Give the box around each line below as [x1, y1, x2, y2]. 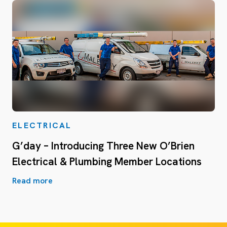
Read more [12, 175, 53, 186]
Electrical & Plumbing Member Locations [12, 154, 202, 168]
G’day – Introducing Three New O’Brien [12, 138, 195, 153]
